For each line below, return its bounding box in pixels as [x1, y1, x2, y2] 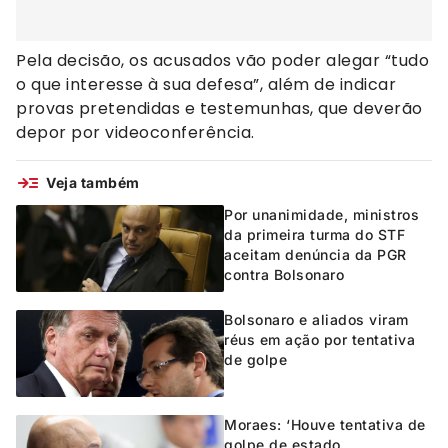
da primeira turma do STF [224, 226, 405, 244]
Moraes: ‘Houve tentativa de [224, 416, 426, 434]
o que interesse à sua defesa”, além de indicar [16, 73, 396, 97]
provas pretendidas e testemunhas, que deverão [16, 97, 423, 121]
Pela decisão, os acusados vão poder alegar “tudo [16, 49, 429, 73]
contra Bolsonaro [224, 266, 344, 284]
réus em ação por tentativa [224, 331, 415, 349]
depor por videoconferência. [16, 121, 255, 145]
